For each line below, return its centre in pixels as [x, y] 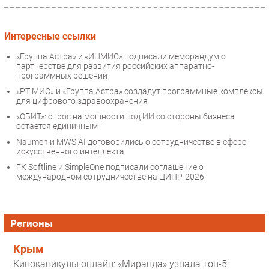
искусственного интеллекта [70, 152]
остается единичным [57, 126]
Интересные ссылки [50, 36]
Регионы [32, 224]
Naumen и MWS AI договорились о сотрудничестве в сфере [131, 142]
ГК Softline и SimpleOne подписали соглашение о [110, 167]
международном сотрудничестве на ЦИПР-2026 [110, 177]
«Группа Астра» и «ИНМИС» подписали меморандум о [121, 57]
